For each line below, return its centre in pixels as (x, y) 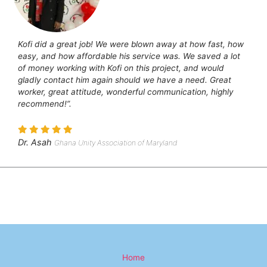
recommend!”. (45, 103)
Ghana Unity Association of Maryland (116, 142)
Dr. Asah (35, 142)
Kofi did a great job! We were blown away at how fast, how (131, 44)
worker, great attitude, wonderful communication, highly (126, 91)
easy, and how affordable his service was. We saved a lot (129, 56)
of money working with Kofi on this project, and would (121, 68)
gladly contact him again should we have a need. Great (125, 80)
